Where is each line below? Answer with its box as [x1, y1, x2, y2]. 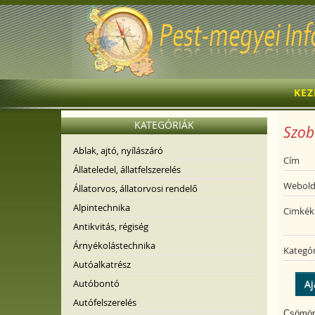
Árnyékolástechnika [73, 239, 155, 252]
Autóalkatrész [73, 258, 131, 271]
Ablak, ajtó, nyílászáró [73, 144, 163, 157]
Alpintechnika [73, 201, 130, 214]
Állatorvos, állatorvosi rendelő [73, 182, 198, 195]
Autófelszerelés [73, 296, 136, 309]
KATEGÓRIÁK [134, 118, 194, 131]
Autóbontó [73, 277, 120, 290]
